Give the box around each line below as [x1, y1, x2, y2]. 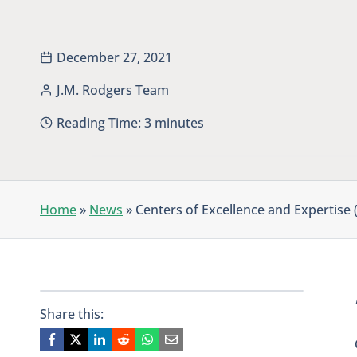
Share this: [40, 304, 104, 323]
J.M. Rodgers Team [57, 80, 169, 99]
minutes [155, 113, 204, 131]
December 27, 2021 [57, 48, 172, 66]
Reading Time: [57, 113, 141, 131]
